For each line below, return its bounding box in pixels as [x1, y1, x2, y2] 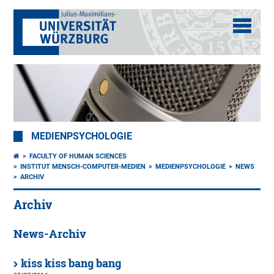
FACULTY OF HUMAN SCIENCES [29, 152, 127, 161]
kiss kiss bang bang [21, 256, 122, 271]
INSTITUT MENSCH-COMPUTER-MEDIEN [20, 163, 146, 171]
